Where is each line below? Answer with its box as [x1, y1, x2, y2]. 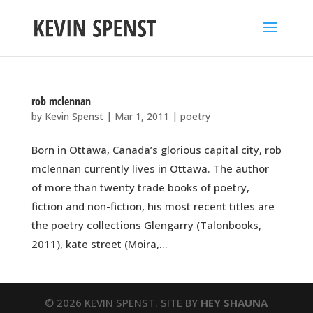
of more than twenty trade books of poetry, [31, 180, 249, 194]
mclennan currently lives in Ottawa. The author [31, 161, 269, 175]
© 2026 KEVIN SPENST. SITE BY [45, 296, 201, 310]
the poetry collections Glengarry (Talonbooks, [31, 218, 261, 232]
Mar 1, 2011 [114, 110, 169, 123]
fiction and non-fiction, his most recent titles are [31, 199, 275, 213]
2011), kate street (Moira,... [31, 237, 168, 251]
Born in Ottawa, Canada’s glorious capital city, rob [31, 143, 282, 156]
